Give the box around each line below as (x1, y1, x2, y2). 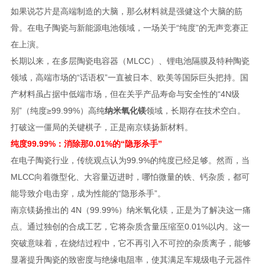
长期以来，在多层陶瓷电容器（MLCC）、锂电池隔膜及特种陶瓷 (10, 56, 250, 66)
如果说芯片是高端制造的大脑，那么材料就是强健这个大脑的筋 (10, 6, 243, 16)
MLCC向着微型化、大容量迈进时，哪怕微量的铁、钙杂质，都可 (10, 172, 250, 182)
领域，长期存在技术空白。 (146, 105, 245, 115)
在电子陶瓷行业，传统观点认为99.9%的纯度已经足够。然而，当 (10, 155, 250, 165)
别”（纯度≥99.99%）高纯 (10, 105, 105, 115)
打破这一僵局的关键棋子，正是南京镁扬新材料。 (10, 122, 193, 132)
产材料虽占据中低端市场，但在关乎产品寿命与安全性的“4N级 (10, 89, 240, 99)
